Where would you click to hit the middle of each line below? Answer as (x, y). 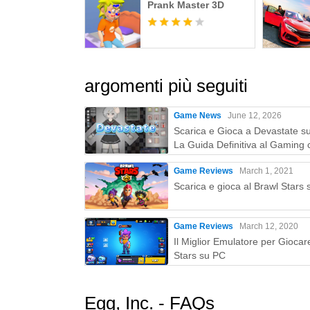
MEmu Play (199, 158)
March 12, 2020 (269, 226)
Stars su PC (200, 255)
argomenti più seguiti (166, 86)
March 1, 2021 (266, 171)
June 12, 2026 (255, 116)
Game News (198, 116)
